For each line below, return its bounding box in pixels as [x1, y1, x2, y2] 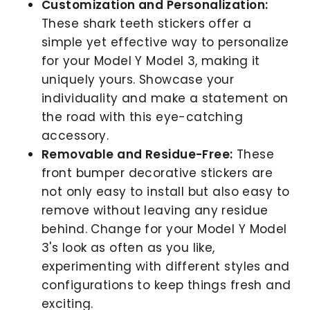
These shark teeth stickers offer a [42, 15, 252, 32]
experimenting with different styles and [42, 257, 290, 275]
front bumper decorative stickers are [42, 164, 273, 181]
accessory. [42, 127, 109, 144]
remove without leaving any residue [42, 201, 268, 219]
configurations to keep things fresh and [42, 276, 291, 293]
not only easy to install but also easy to [42, 183, 290, 200]
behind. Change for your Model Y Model [42, 220, 287, 237]
